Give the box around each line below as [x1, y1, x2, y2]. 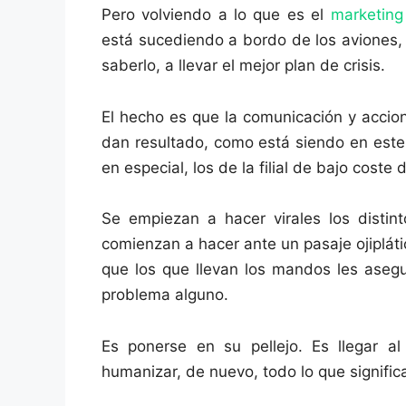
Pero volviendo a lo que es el [101, 5, 331, 24]
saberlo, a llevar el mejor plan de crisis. [101, 55, 385, 74]
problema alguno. [101, 285, 228, 304]
